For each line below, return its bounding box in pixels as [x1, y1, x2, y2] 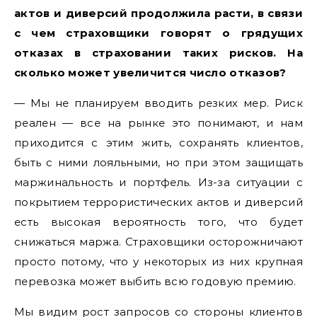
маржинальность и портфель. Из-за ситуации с [14, 175, 303, 189]
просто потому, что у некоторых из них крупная [14, 254, 303, 268]
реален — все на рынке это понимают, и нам [14, 115, 303, 129]
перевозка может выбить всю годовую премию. [14, 274, 296, 288]
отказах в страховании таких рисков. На [14, 45, 303, 59]
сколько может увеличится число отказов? [14, 65, 287, 79]
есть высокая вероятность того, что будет [14, 214, 303, 229]
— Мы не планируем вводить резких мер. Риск [14, 96, 303, 110]
